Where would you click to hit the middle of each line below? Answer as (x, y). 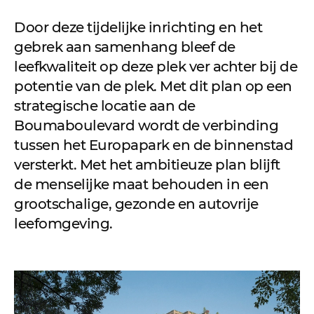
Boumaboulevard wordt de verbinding (146, 125)
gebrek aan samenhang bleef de (125, 47)
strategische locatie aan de (105, 105)
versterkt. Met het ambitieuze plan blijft (147, 164)
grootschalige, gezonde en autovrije (136, 204)
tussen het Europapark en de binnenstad (153, 145)
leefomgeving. (63, 223)
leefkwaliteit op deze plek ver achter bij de (156, 66)
